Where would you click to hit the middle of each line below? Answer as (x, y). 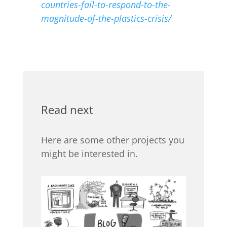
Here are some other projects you (112, 140)
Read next (67, 110)
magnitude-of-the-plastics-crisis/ (106, 18)
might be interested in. (89, 154)
